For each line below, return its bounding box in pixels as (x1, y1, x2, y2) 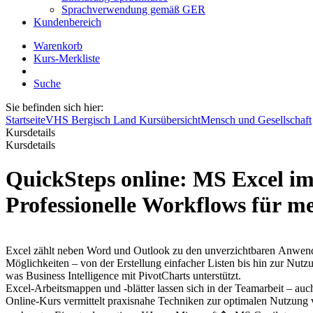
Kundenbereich (34, 16, 101, 28)
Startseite (6, 114, 45, 126)
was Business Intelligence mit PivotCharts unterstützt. (6, 269, 244, 282)
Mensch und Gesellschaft (201, 114, 312, 126)
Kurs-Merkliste (34, 52, 100, 64)
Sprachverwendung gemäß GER (61, 3, 205, 15)
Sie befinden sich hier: (6, 101, 103, 113)
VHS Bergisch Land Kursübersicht (45, 114, 201, 126)
